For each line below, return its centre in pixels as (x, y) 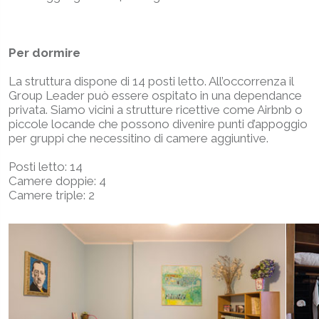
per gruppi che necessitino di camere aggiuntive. (138, 138)
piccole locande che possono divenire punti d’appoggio (158, 124)
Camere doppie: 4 (57, 181)
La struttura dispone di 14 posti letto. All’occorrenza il (151, 81)
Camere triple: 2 (52, 195)
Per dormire (45, 53)
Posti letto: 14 (46, 167)
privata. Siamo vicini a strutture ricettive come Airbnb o (156, 110)
